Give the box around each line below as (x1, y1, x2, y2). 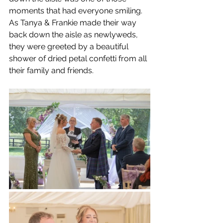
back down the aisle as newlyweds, (9, 29, 140, 39)
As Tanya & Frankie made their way (9, 17, 138, 27)
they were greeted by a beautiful (9, 41, 130, 51)
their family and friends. (9, 65, 94, 75)
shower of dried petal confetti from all (9, 53, 149, 63)
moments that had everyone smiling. (9, 5, 142, 15)
